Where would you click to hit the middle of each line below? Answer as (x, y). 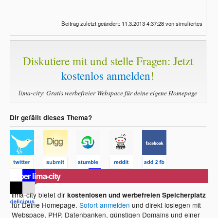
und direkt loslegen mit (166, 205)
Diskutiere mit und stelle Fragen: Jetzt (108, 61)
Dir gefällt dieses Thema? (51, 117)
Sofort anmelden (105, 205)
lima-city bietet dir (40, 194)
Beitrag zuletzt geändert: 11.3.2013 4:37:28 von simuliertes (132, 23)
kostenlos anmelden (106, 76)
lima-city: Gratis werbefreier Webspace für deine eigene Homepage (108, 92)
